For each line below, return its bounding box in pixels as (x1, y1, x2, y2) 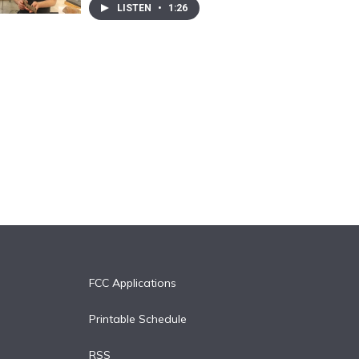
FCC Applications (88, 275, 176, 290)
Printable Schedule (88, 311, 187, 326)
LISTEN (116, 2, 154, 14)
